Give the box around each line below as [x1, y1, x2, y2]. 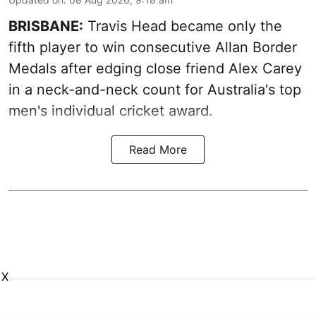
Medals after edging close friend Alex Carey [8, 59, 302, 77]
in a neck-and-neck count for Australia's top [8, 80, 301, 98]
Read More [129, 142, 187, 157]
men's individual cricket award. [8, 102, 213, 119]
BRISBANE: [8, 17, 83, 35]
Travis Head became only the [83, 17, 282, 35]
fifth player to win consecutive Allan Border [8, 38, 297, 56]
